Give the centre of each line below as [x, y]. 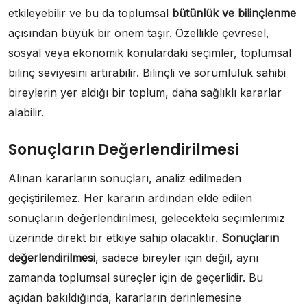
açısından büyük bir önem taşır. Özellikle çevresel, [139, 33]
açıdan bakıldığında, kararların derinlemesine [125, 298]
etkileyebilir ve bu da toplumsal [90, 13]
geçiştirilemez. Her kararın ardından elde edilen [130, 198]
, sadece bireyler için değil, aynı [177, 258]
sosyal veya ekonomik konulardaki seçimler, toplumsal [150, 53]
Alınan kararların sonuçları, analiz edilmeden [125, 179]
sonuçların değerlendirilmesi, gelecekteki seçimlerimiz [147, 218]
